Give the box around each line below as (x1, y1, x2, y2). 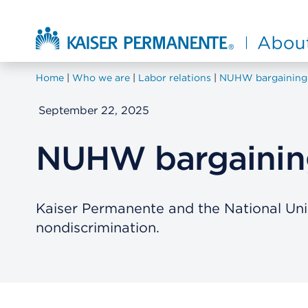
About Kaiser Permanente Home (36, 23, 210, 36)
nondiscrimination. (36, 219, 159, 236)
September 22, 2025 (38, 104, 149, 117)
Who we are (72, 72, 130, 83)
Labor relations (138, 72, 211, 83)
